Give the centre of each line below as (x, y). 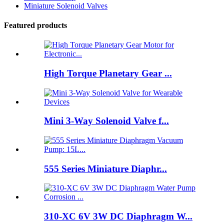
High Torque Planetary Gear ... (108, 73)
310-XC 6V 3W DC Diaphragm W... (118, 216)
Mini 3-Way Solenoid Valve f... (106, 121)
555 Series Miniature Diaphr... (105, 168)
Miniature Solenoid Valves (66, 5)
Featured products (35, 25)
